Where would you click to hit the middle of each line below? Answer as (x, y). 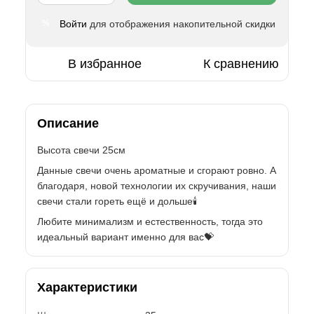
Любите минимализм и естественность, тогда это (150, 221)
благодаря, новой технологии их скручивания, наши (157, 185)
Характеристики (87, 287)
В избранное (104, 63)
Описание (68, 123)
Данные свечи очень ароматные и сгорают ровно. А (157, 170)
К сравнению (241, 63)
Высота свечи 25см (81, 150)
